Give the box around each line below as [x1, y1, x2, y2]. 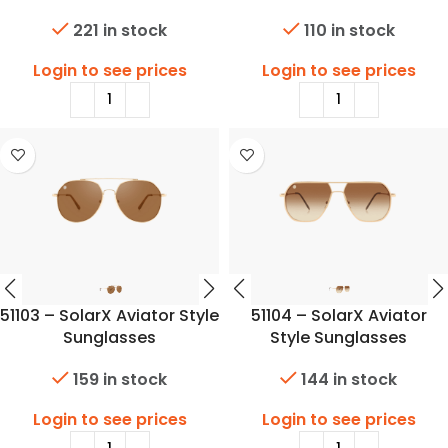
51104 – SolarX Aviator [250, 303, 427, 327]
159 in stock [73, 367, 167, 391]
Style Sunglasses [270, 325, 407, 349]
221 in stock [73, 18, 167, 42]
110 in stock [303, 18, 395, 42]
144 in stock [301, 367, 397, 391]
